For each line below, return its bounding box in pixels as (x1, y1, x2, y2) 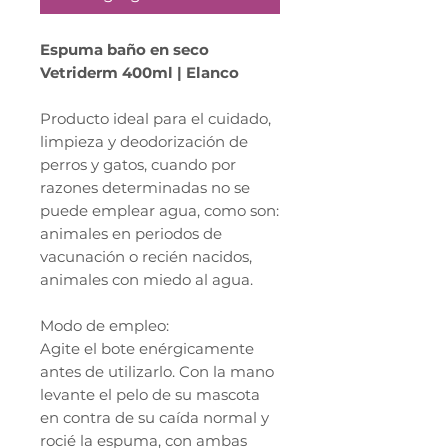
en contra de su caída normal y (40, 408, 269, 428)
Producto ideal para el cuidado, (40, 109, 271, 129)
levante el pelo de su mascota (40, 385, 260, 405)
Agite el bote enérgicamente (40, 339, 254, 359)
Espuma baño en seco (40, 40, 209, 60)
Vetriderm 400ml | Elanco (40, 63, 239, 83)
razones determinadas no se (40, 178, 250, 198)
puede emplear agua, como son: (40, 201, 279, 221)
